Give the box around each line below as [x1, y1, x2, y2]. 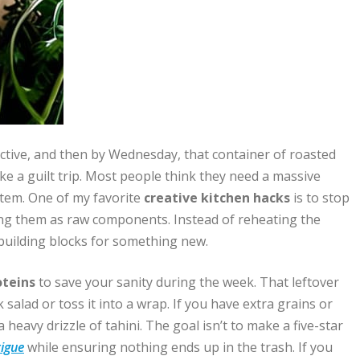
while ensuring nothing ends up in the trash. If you [24, 338, 333, 357]
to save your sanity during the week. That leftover [35, 273, 339, 292]
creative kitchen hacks [144, 189, 290, 207]
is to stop [290, 189, 350, 207]
